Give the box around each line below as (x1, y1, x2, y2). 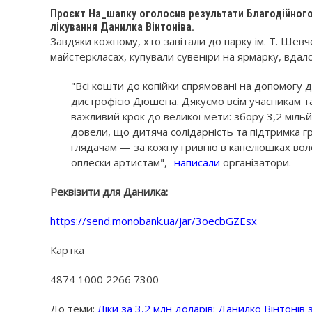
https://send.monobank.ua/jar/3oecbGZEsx (50, 213, 257, 228)
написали (174, 155, 220, 169)
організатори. (220, 155, 291, 169)
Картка (50, 242, 84, 257)
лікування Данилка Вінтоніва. (50, 19, 194, 33)
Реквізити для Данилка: (50, 184, 171, 198)
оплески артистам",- (71, 155, 174, 169)
